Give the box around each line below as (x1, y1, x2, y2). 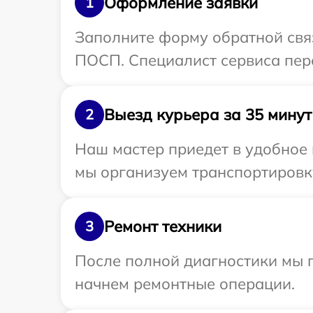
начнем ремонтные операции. (75, 274, 295, 293)
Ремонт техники (104, 216, 221, 236)
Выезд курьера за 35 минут (104, 104, 312, 124)
